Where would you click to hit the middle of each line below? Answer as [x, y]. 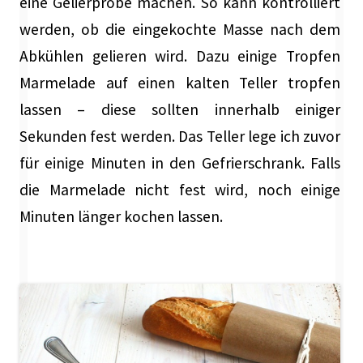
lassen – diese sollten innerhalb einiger [180, 109]
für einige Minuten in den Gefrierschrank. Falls [180, 162]
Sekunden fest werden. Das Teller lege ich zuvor [180, 136]
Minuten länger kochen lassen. [121, 216]
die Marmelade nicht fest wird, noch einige [180, 189]
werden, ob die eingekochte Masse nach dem [180, 29]
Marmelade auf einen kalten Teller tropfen [180, 82]
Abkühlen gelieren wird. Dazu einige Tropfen [180, 56]
